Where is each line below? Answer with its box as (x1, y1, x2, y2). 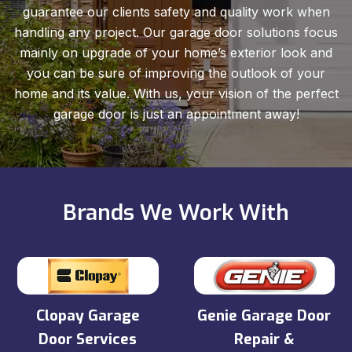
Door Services (38, 329, 137, 350)
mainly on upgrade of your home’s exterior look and (20, 44, 332, 60)
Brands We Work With (63, 197, 289, 227)
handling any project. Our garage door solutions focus (14, 24, 338, 40)
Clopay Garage (35, 306, 140, 326)
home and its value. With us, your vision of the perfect (13, 85, 339, 101)
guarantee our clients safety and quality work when (22, 3, 330, 20)
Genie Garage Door (197, 306, 332, 326)
